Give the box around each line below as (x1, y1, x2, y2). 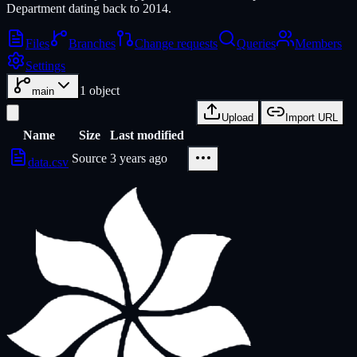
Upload (222, 112, 253, 124)
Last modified (110, 128, 184, 142)
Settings (25, 59, 65, 73)
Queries (237, 37, 276, 50)
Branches (69, 37, 116, 50)
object (89, 84, 120, 97)
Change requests (135, 37, 218, 50)
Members (295, 37, 342, 50)
